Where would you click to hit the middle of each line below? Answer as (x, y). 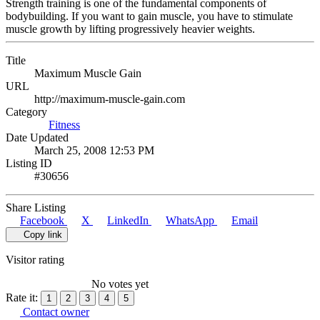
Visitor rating (35, 259)
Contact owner (55, 311)
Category (26, 111)
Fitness (64, 124)
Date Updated (37, 137)
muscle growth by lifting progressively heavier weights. (130, 29)
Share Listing (36, 207)
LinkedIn (128, 220)
